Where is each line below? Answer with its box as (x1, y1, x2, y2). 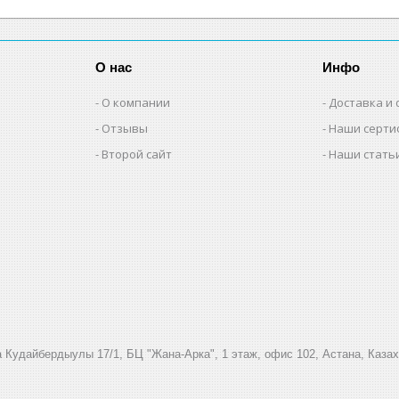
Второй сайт (102, 145, 173, 162)
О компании (102, 94, 171, 110)
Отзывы (102, 119, 149, 136)
